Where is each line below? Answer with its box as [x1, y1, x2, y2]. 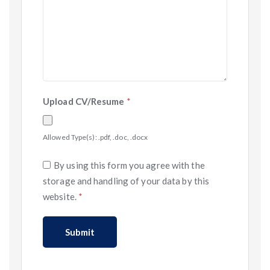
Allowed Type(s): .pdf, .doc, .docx [43, 133, 148, 142]
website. [43, 191, 78, 202]
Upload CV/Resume [43, 96, 127, 107]
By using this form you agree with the [54, 160, 205, 171]
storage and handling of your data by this [43, 175, 210, 186]
